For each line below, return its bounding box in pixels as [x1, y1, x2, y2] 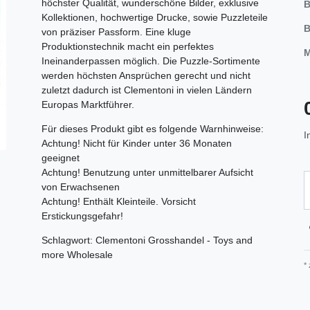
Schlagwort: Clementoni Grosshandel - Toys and [42, 234, 253, 246]
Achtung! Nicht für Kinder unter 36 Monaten [42, 137, 232, 149]
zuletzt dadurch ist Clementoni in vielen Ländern [42, 84, 252, 95]
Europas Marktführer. [42, 98, 134, 110]
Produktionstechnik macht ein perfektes [42, 40, 214, 52]
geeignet [42, 152, 80, 163]
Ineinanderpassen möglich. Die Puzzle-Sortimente [42, 55, 260, 66]
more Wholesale [42, 248, 113, 260]
